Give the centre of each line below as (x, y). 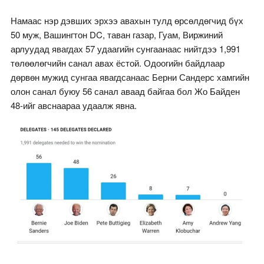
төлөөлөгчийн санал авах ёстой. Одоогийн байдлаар (117, 63)
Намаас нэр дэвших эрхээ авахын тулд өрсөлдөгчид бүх (127, 21)
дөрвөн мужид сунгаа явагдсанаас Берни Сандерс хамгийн (130, 77)
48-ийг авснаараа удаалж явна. (73, 105)
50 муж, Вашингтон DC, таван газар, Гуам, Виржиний (116, 35)
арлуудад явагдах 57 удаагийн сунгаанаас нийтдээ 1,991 (125, 49)
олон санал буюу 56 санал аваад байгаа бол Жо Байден (125, 91)
